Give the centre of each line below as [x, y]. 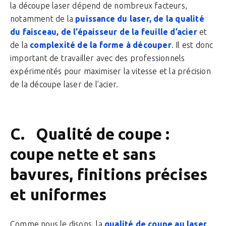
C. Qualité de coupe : [90, 134]
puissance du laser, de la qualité [140, 19]
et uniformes [59, 194]
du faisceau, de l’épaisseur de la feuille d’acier [104, 32]
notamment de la [43, 19]
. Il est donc [192, 45]
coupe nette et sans [83, 154]
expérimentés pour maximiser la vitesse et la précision [110, 71]
